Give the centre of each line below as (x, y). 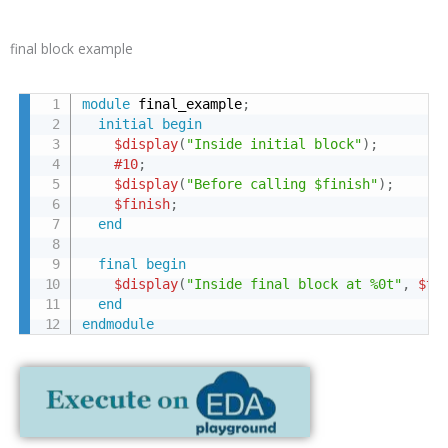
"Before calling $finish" (281, 183)
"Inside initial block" (273, 143)
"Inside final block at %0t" (293, 283)
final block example (71, 48)
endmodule (117, 323)
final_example (185, 103)
